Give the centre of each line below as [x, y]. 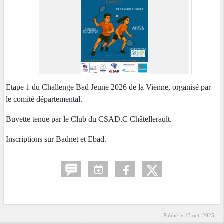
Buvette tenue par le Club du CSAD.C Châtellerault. [89, 119]
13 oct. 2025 [200, 216]
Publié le [174, 216]
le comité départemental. [44, 99]
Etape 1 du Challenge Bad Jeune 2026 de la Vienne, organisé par [108, 87]
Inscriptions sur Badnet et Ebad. [56, 139]
